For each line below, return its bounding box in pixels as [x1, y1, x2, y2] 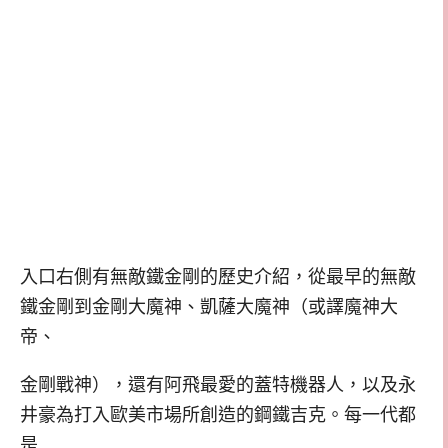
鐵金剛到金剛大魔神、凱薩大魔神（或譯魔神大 [20, 296, 398, 317]
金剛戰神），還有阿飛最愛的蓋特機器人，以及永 [20, 375, 416, 396]
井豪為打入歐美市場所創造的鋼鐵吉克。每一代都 [20, 405, 416, 426]
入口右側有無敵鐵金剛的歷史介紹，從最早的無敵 [20, 266, 416, 287]
